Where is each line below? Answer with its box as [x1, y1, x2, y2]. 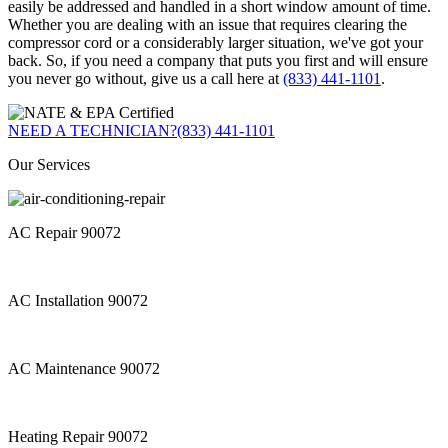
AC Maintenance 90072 [8, 360, 160, 378]
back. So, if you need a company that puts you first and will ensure [8, 52, 428, 70]
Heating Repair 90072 [8, 428, 148, 446]
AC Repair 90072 [8, 224, 121, 242]
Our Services [8, 156, 90, 174]
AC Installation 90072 [8, 292, 148, 310]
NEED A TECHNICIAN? [8, 122, 177, 140]
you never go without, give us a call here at [8, 70, 283, 88]
